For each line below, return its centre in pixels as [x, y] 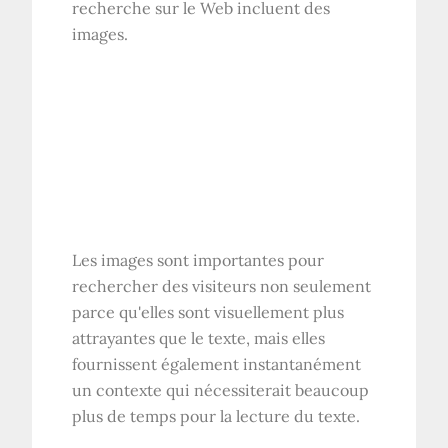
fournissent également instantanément [217, 364]
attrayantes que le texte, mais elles [199, 338]
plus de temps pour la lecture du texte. [216, 416]
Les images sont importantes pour [198, 260]
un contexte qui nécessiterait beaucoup [221, 390]
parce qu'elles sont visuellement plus [208, 312]
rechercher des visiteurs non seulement [222, 286]
